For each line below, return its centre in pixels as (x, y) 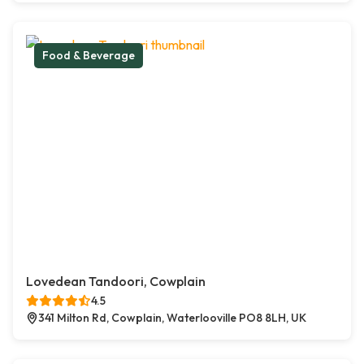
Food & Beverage (89, 56)
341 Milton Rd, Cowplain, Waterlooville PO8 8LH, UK (172, 318)
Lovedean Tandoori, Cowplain (116, 282)
